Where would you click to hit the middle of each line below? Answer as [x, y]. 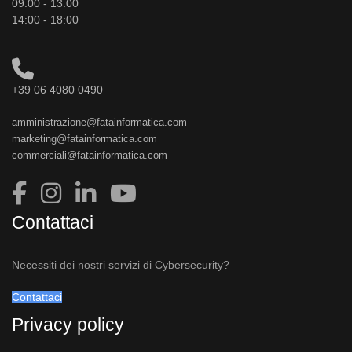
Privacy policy [68, 324]
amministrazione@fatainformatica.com [99, 122]
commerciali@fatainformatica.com [90, 155]
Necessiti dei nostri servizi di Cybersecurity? [121, 264]
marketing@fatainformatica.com [84, 138]
